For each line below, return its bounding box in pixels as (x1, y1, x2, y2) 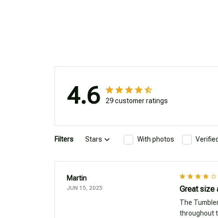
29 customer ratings (106, 97, 168, 105)
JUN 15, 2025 (67, 184, 103, 191)
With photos (137, 135, 174, 144)
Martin (67, 174, 87, 182)
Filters (54, 135, 73, 144)
